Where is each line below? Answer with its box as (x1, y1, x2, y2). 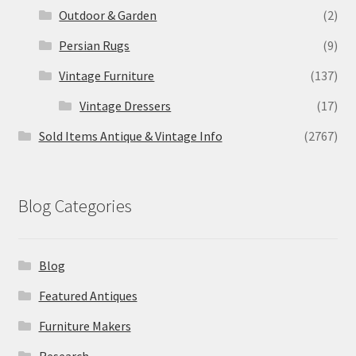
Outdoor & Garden (59, 6, 157, 23)
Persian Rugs (59, 37, 130, 53)
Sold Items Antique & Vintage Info (38, 127, 222, 144)
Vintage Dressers (79, 97, 172, 114)
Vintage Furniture (59, 67, 155, 83)
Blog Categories (17, 194, 132, 217)
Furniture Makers (38, 318, 131, 335)
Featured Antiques (38, 288, 137, 304)
